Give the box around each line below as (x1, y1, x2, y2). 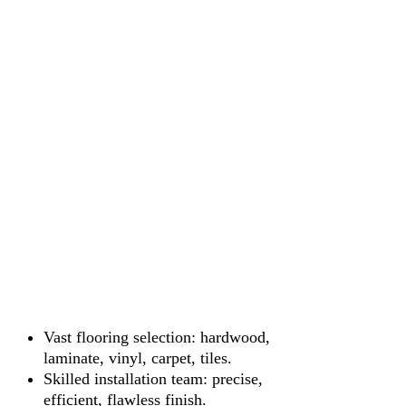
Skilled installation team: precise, (43, 369, 263, 388)
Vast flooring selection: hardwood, (43, 327, 270, 346)
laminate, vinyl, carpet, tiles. (43, 348, 232, 367)
